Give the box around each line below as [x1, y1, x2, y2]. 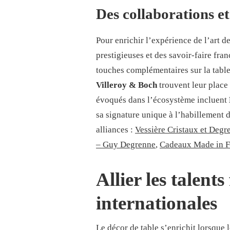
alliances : [96, 125, 135, 135]
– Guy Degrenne [96, 140, 156, 149]
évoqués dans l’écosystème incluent [96, 95, 229, 105]
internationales [96, 192, 217, 214]
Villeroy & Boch [96, 80, 157, 90]
